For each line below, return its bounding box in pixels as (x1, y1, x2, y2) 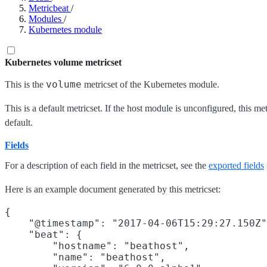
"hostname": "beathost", (5, 240, 190, 252)
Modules (29, 14, 61, 24)
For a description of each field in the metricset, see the (5, 160, 209, 171)
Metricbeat (29, 3, 69, 13)
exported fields (209, 160, 264, 171)
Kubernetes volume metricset (5, 57, 122, 67)
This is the (5, 79, 46, 89)
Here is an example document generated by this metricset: (5, 184, 221, 195)
